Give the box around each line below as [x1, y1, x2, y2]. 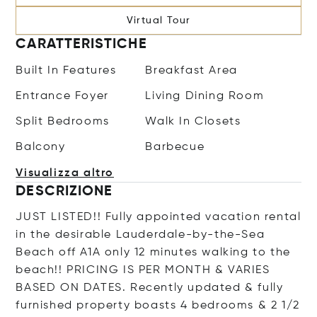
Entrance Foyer [16, 91, 109, 102]
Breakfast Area [145, 65, 238, 76]
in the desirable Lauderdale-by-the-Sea [16, 229, 265, 241]
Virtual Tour [126, 16, 191, 25]
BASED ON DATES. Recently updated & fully [16, 282, 284, 294]
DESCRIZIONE [16, 185, 113, 199]
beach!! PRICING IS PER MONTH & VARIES [16, 265, 270, 276]
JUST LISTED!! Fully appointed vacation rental [16, 212, 301, 223]
